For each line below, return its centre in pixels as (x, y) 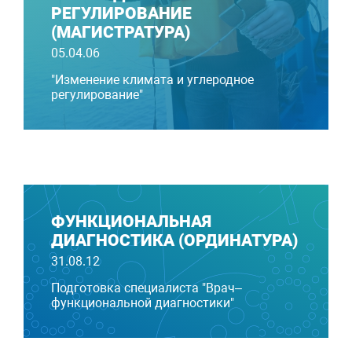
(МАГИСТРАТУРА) (121, 33)
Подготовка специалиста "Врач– (147, 288)
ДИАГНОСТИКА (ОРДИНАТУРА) (174, 241)
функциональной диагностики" (143, 303)
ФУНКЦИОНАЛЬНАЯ (131, 222)
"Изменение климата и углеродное (152, 80)
